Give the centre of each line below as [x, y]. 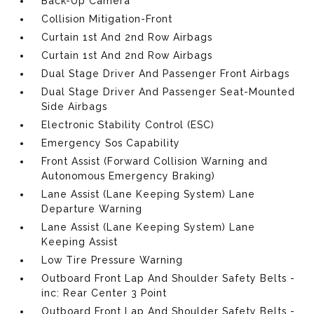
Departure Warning [92, 209]
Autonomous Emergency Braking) [129, 176]
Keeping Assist [80, 241]
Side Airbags [75, 106]
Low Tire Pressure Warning [112, 260]
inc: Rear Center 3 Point [104, 293]
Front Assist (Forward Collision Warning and [155, 161]
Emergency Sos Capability [111, 143]
